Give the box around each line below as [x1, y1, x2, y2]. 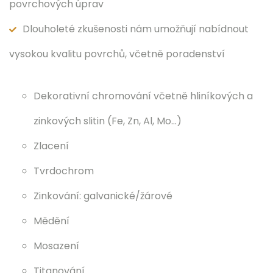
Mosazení [34, 239, 79, 253]
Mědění [34, 214, 69, 228]
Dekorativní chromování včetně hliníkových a [34, 89, 253, 103]
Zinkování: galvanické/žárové [34, 189, 172, 203]
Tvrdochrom [34, 164, 94, 178]
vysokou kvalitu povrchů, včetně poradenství [9, 47, 225, 61]
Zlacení [34, 139, 69, 153]
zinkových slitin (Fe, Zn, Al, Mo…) [34, 114, 182, 128]
